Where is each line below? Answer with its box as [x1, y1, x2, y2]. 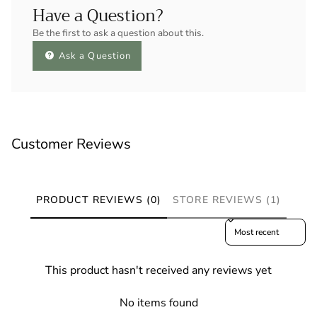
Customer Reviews [11, 134, 131, 154]
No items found [119, 295, 198, 311]
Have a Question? [33, 1, 163, 30]
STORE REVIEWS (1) [173, 192, 282, 207]
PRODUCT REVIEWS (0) [35, 192, 162, 207]
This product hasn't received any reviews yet [45, 263, 272, 279]
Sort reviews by [225, 219, 283, 231]
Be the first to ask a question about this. [33, 25, 204, 40]
